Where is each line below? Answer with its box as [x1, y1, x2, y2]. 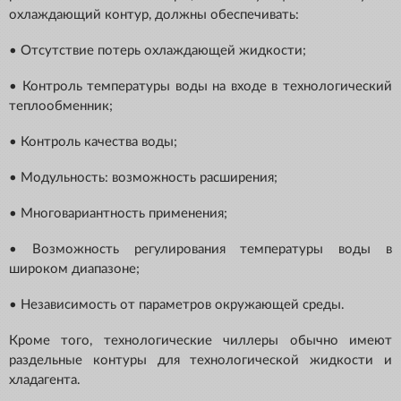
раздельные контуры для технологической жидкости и [9, 354, 392, 368]
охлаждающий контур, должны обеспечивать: [9, 8, 299, 22]
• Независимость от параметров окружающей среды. [9, 298, 345, 312]
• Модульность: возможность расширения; [9, 171, 277, 185]
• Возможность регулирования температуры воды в [9, 243, 392, 257]
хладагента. [9, 373, 84, 388]
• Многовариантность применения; [9, 207, 227, 221]
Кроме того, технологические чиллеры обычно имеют [9, 334, 392, 348]
